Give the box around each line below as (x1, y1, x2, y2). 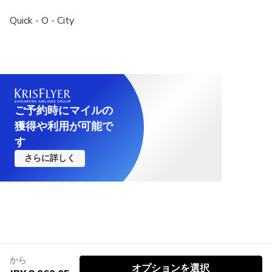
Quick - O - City (10, 13, 74, 27)
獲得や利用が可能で (15, 118, 113, 134)
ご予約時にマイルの (15, 103, 113, 118)
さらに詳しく (24, 152, 75, 164)
